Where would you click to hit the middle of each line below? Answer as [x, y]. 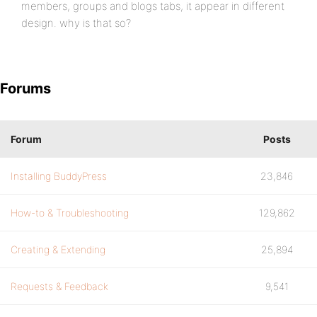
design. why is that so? [76, 23]
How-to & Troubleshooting [70, 213]
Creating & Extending [58, 249]
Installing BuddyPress [59, 176]
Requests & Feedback [59, 286]
